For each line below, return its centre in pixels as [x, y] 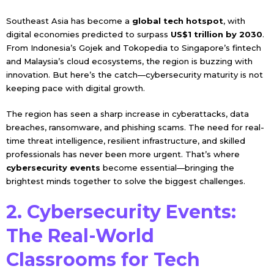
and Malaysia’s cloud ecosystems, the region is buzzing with [129, 61]
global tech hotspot [177, 20]
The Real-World [80, 235]
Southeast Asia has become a [69, 20]
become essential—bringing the [167, 167]
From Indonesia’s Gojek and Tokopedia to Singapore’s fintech [133, 47]
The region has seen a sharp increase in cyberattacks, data [127, 113]
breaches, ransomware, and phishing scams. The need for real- [135, 127]
